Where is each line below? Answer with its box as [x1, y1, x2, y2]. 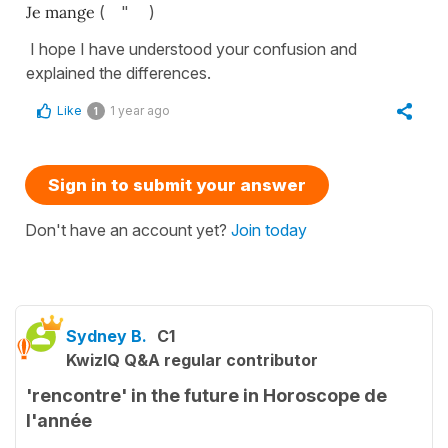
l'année [26, 409, 92, 431]
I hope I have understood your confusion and [26, 38, 357, 59]
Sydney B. [66, 325, 147, 346]
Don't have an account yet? [25, 219, 231, 240]
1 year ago [110, 102, 170, 118]
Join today [231, 219, 307, 240]
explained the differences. [26, 62, 211, 83]
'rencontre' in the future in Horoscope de [26, 384, 387, 406]
